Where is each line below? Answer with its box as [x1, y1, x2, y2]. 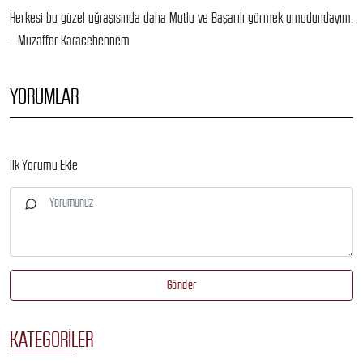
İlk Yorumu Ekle [10, 156, 78, 173]
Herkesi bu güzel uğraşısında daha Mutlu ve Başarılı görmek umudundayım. [10, 9, 353, 26]
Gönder [166, 277, 197, 292]
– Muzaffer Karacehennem [10, 32, 130, 49]
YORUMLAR [10, 83, 79, 109]
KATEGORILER [10, 327, 93, 352]
